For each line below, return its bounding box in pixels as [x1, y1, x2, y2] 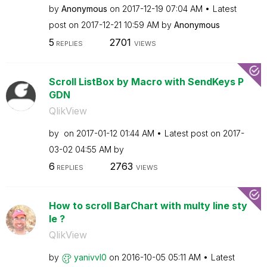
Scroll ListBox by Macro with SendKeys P [48, 75, 244, 88]
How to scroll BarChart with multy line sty [48, 200, 247, 212]
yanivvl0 [73, 252, 107, 262]
